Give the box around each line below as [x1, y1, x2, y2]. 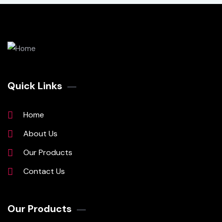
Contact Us [23, 166, 65, 177]
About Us [23, 128, 57, 139]
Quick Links [7, 79, 62, 93]
